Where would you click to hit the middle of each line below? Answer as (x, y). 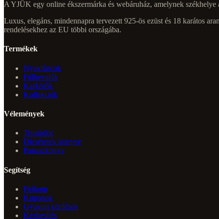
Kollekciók (41, 94)
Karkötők (38, 86)
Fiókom (35, 189)
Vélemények (24, 114)
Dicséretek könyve (52, 142)
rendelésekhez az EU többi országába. (63, 30)
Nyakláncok (42, 68)
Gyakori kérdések (51, 206)
